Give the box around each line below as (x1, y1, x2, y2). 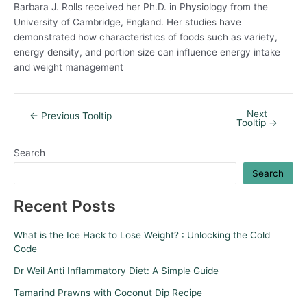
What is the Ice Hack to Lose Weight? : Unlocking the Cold (14, 229, 270, 241)
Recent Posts (14, 196, 116, 217)
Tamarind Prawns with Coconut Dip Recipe (14, 286, 202, 298)
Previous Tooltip (38, 110, 112, 121)
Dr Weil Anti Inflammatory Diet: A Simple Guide (14, 265, 219, 276)
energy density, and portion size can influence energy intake (14, 46, 280, 58)
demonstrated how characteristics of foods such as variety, (14, 31, 278, 42)
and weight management (14, 61, 123, 73)
